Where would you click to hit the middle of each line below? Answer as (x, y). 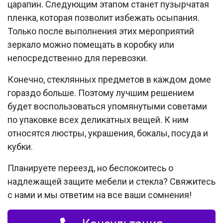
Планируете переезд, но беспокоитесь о (90, 168)
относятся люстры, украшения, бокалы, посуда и (108, 133)
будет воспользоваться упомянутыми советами (107, 106)
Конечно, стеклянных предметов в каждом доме (109, 79)
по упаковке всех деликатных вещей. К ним (98, 119)
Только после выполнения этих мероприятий (101, 31)
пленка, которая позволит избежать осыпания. (104, 17)
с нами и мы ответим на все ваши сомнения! (100, 195)
